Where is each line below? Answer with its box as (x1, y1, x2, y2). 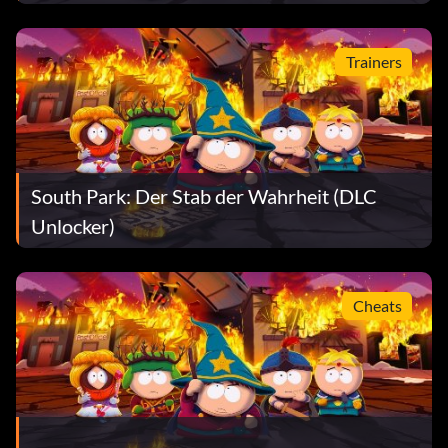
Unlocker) (31, 213, 115, 238)
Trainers (345, 51, 402, 71)
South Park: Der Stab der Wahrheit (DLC (31, 183, 377, 208)
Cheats (352, 295, 402, 315)
